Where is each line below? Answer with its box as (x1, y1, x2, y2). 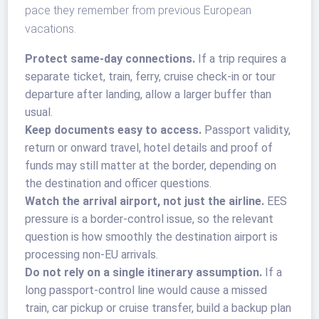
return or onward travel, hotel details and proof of (25, 141, 273, 155)
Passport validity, (202, 123, 291, 137)
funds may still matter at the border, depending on (25, 159, 277, 173)
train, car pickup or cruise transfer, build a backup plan (25, 301, 292, 315)
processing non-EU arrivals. (25, 248, 159, 262)
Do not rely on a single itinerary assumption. (25, 266, 263, 280)
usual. (25, 105, 53, 120)
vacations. (25, 22, 77, 36)
